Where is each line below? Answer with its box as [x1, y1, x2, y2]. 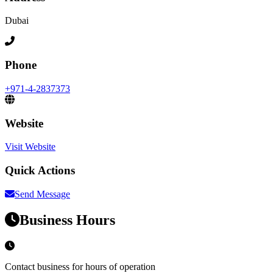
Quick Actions [5, 164, 75, 177]
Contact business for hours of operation [5, 261, 155, 272]
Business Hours [19, 211, 115, 228]
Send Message [15, 188, 70, 199]
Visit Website [5, 141, 55, 152]
